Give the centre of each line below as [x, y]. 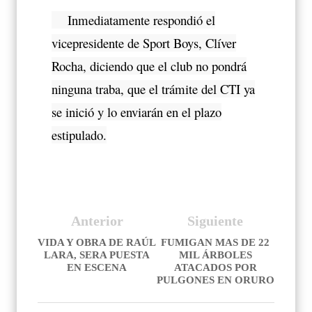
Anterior [97, 220]
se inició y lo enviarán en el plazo [136, 111]
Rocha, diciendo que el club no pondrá [149, 65]
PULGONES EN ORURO [215, 280]
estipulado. [79, 134]
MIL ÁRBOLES [215, 255]
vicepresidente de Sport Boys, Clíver [144, 42]
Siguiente [215, 220]
